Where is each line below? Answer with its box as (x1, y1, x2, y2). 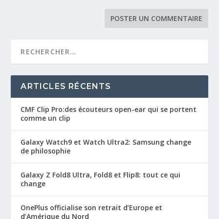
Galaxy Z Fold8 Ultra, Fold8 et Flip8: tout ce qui (21, 170, 181, 180)
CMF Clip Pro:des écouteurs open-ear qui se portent (21, 105, 197, 114)
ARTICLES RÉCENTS (21, 82, 111, 91)
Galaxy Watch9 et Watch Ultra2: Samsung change (21, 137, 192, 147)
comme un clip (21, 113, 71, 123)
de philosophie (21, 146, 71, 156)
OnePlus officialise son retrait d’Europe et (21, 203, 163, 213)
